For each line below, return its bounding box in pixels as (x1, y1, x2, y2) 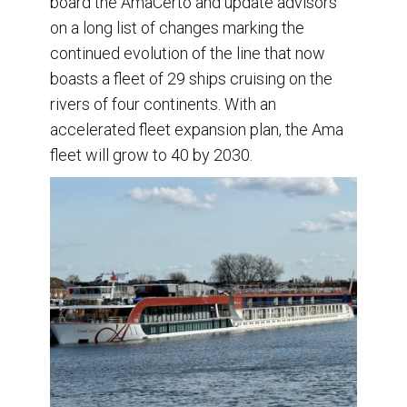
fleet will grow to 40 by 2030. (50, 145, 253, 165)
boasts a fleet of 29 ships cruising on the (50, 69, 333, 89)
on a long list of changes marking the (50, 18, 304, 38)
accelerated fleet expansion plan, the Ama (50, 120, 343, 140)
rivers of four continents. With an (50, 94, 276, 114)
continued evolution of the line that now (50, 44, 325, 64)
